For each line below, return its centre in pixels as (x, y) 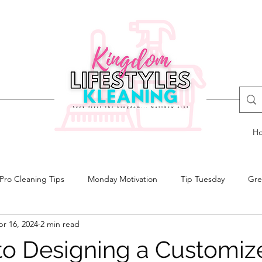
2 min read (60, 224)
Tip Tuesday (203, 179)
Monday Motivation (123, 179)
